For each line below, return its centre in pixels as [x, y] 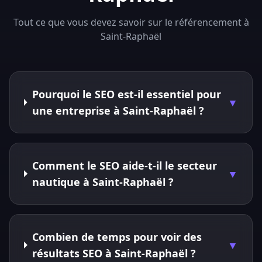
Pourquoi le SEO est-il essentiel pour [126, 94]
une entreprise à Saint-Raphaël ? [118, 111]
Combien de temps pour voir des [117, 237]
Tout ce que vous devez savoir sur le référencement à [131, 22]
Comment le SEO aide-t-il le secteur [125, 166]
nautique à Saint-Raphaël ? [103, 182]
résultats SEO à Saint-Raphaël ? [114, 253]
